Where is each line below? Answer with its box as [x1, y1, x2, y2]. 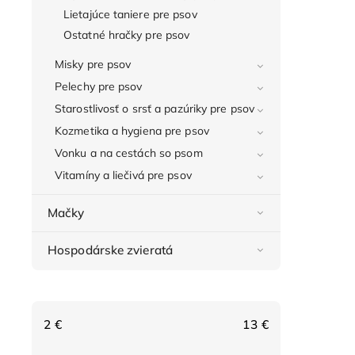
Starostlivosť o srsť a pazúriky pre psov [55, 101, 254, 116]
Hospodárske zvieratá [48, 242, 173, 258]
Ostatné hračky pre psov [63, 27, 190, 42]
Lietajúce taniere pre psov [63, 6, 197, 21]
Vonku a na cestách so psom [55, 145, 203, 160]
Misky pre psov [55, 56, 132, 71]
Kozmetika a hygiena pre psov [55, 123, 209, 138]
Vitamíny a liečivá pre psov [55, 167, 192, 182]
